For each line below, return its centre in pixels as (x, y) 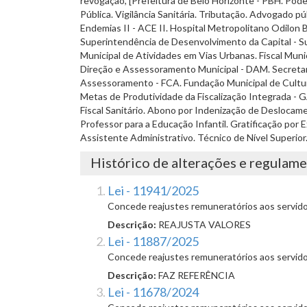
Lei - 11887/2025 (153, 242)
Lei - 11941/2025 (153, 191)
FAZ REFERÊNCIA (197, 275)
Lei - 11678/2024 (153, 292)
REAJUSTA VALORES (205, 225)
